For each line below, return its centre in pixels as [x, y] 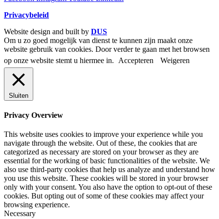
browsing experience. [37, 205]
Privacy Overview [33, 115]
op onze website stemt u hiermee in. [60, 60]
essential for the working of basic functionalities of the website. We [107, 161]
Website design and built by [47, 31]
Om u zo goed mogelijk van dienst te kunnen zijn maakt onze [98, 40]
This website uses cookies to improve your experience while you [103, 134]
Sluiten [19, 95]
